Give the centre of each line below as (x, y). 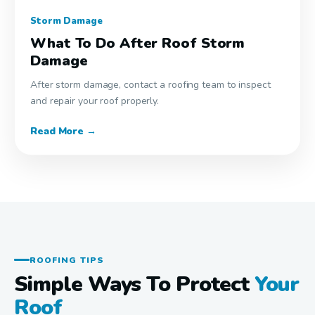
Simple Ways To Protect (134, 284)
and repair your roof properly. (95, 101)
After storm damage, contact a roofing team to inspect (150, 85)
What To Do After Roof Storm (138, 43)
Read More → (63, 131)
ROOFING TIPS (67, 260)
